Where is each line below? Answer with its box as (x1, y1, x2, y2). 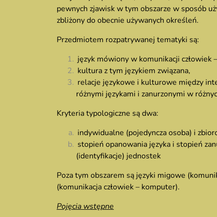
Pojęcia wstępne (57, 201, 114, 212)
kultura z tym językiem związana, (77, 65, 191, 76)
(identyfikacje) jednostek (76, 151, 161, 161)
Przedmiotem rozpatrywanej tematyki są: (57, 34, 199, 45)
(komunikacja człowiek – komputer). (57, 182, 180, 192)
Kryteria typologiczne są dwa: (57, 108, 158, 119)
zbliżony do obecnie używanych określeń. (57, 15, 199, 26)
